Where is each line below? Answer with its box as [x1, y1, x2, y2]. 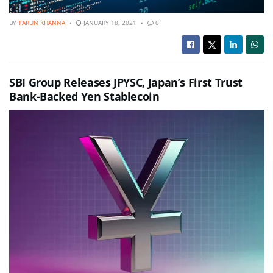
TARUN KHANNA [18, 18, 65, 27]
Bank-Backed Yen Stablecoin [9, 89, 160, 104]
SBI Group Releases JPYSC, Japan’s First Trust [9, 75, 243, 90]
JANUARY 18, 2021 [82, 18, 136, 27]
